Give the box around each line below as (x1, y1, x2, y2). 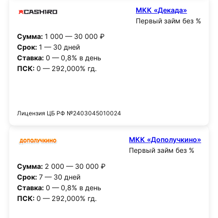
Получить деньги (80, 90, 138, 99)
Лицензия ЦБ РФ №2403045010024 (17, 109, 121, 117)
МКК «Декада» (136, 5, 187, 14)
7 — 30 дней (36, 172, 81, 181)
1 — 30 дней (36, 43, 80, 52)
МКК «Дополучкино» (129, 135, 201, 144)
